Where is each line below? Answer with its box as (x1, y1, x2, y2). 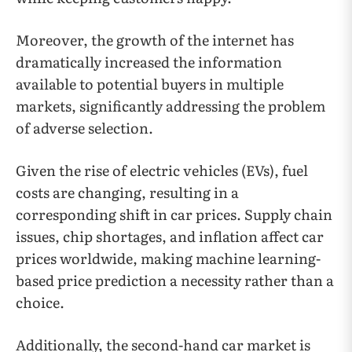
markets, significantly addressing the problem (16, 95, 325, 116)
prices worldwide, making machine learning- (16, 247, 321, 269)
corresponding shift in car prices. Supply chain (16, 203, 332, 225)
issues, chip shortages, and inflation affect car (16, 225, 324, 247)
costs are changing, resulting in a (16, 181, 239, 203)
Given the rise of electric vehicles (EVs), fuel (16, 159, 308, 181)
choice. (16, 291, 64, 313)
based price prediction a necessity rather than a (16, 269, 334, 291)
